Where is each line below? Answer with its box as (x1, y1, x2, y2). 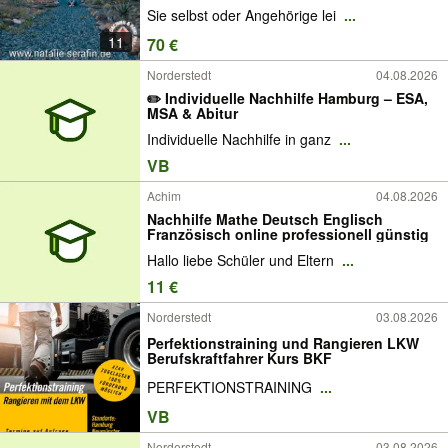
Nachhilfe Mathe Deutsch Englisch (147, 208, 383, 229)
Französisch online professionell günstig (147, 223, 429, 244)
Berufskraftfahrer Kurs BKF (147, 347, 332, 368)
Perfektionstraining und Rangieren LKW (147, 332, 419, 353)
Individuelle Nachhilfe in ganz (147, 129, 335, 150)
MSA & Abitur (147, 102, 238, 123)
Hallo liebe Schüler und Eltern (147, 250, 338, 271)
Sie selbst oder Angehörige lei (147, 5, 340, 26)
